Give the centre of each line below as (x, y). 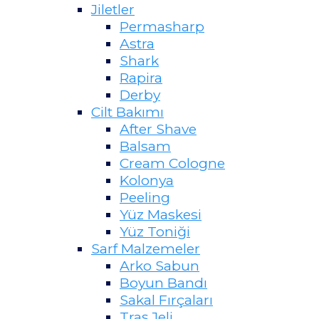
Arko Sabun (159, 266)
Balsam (145, 146)
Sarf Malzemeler (146, 249)
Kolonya (147, 181)
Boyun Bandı (163, 283)
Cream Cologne (172, 163)
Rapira (141, 78)
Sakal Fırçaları (166, 300)
